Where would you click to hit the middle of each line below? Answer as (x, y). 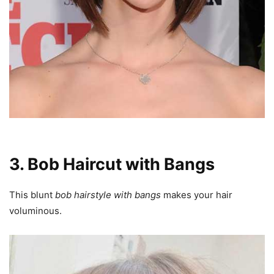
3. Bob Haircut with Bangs (112, 164)
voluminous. (35, 210)
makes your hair (197, 194)
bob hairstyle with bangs (108, 194)
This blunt (32, 194)
